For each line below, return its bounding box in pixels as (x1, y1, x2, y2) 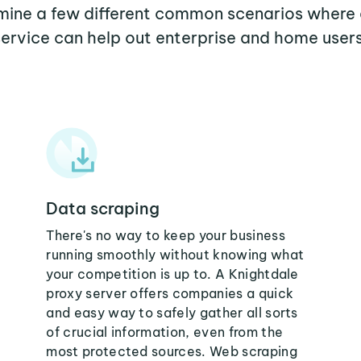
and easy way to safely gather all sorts (46, 305, 298, 321)
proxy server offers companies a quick (46, 285, 294, 301)
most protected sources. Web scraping (46, 343, 297, 359)
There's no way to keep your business (46, 227, 285, 243)
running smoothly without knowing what (46, 247, 305, 263)
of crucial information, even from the (46, 324, 284, 340)
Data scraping (46, 198, 160, 218)
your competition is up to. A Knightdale (46, 266, 299, 282)
